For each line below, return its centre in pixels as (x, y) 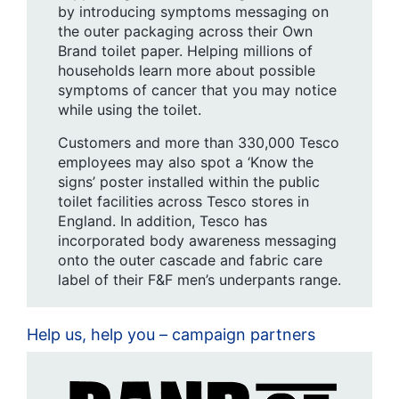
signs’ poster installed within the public (189, 181)
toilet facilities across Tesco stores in (183, 201)
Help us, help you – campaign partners (171, 334)
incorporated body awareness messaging (197, 240)
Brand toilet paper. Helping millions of (185, 50)
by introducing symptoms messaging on (193, 11)
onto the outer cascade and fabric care (190, 260)
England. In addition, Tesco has (163, 220)
